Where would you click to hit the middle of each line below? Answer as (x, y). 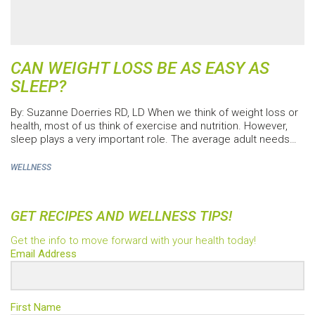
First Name (36, 307)
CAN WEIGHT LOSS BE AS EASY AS (140, 68)
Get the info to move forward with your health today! (133, 240)
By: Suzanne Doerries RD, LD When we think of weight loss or (154, 112)
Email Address (44, 253)
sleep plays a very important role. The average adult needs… (154, 139)
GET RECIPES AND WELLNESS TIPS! (121, 216)
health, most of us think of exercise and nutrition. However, (149, 126)
